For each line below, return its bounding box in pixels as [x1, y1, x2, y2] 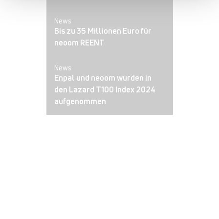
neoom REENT [54, 37, 105, 48]
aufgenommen [54, 95, 108, 107]
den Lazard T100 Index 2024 [54, 84, 155, 95]
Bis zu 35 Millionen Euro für [54, 25, 152, 36]
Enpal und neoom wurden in [54, 72, 152, 83]
